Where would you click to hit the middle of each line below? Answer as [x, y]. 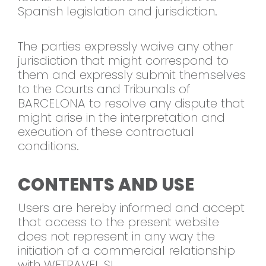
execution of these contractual [106, 132]
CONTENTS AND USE [106, 185]
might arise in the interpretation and [121, 118]
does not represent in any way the [116, 237]
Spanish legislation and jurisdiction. [118, 12]
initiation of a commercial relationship [126, 251]
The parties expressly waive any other [125, 47]
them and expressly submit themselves [132, 75]
